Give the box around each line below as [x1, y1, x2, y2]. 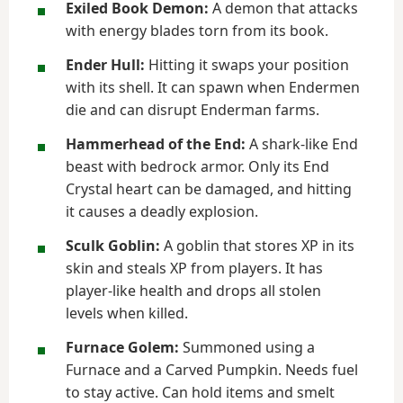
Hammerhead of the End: [66, 134, 246, 154]
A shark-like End [246, 134, 358, 154]
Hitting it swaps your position [145, 55, 349, 75]
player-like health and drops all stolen [66, 281, 321, 300]
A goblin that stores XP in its [160, 236, 354, 255]
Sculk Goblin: [66, 236, 160, 255]
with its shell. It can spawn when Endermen [66, 77, 360, 97]
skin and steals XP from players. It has [66, 258, 323, 278]
